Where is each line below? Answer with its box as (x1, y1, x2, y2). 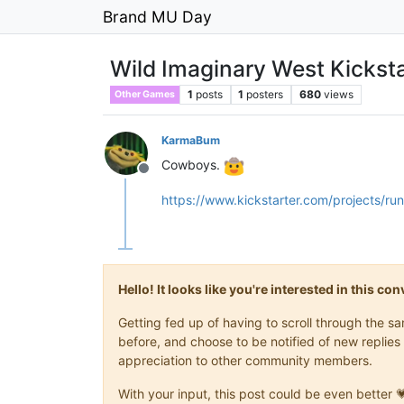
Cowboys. (161, 157, 224, 172)
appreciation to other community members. (118, 352, 372, 368)
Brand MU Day (103, 6, 212, 26)
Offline (142, 169, 188, 187)
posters (246, 87, 284, 101)
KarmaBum (161, 133, 220, 147)
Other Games (115, 88, 175, 100)
